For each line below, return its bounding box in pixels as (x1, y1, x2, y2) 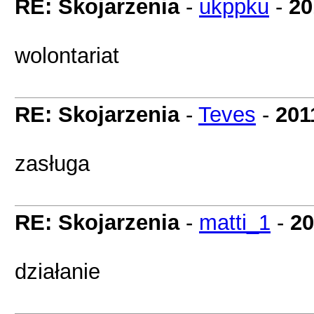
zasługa (15, 151, 90, 175)
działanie (15, 259, 100, 283)
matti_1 (199, 210, 271, 234)
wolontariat (15, 43, 119, 67)
